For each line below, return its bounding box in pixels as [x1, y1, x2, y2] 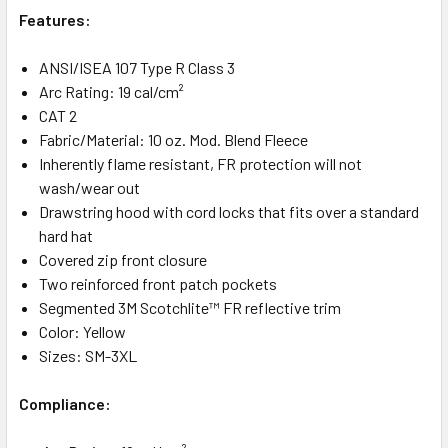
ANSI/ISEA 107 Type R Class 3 [39, 57, 235, 77]
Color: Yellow [39, 321, 126, 341]
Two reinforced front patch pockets [39, 273, 277, 293]
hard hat [39, 225, 93, 245]
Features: [19, 9, 91, 29]
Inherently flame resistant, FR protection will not [39, 153, 362, 173]
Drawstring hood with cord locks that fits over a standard [39, 201, 419, 221]
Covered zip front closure [39, 249, 207, 269]
